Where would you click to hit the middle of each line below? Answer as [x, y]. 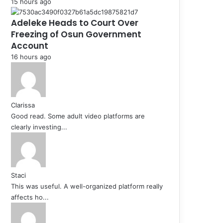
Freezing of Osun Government [76, 34]
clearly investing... [39, 127]
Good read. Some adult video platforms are [78, 116]
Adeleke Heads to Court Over [75, 23]
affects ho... [30, 197]
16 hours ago [31, 56]
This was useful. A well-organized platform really [87, 186]
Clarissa [23, 105]
